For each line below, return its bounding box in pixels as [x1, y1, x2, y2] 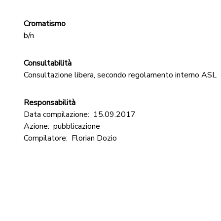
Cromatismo [24, 18, 66, 29]
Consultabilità [24, 58, 72, 69]
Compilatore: [24, 133, 68, 144]
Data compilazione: [24, 109, 89, 120]
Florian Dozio [72, 133, 117, 144]
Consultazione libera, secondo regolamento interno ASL [24, 70, 217, 80]
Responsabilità [24, 97, 75, 108]
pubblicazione [53, 121, 100, 132]
